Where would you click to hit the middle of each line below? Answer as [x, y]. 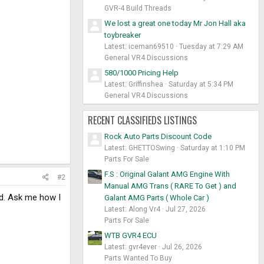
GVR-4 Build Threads [138, 9]
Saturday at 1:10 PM [213, 148]
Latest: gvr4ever [131, 247]
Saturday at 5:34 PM [201, 84]
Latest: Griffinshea [134, 84]
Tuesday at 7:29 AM [211, 46]
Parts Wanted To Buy [138, 258]
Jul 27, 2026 [186, 209]
